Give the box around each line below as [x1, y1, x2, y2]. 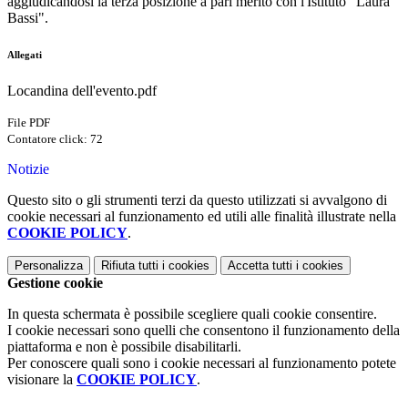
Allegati [7, 49, 42, 61]
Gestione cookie [7, 275, 103, 291]
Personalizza [15, 259, 83, 273]
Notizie [7, 161, 49, 178]
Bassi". [7, 10, 52, 26]
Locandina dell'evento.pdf [7, 83, 157, 99]
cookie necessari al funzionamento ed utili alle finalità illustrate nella [7, 209, 396, 225]
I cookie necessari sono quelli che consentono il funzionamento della [7, 322, 400, 339]
